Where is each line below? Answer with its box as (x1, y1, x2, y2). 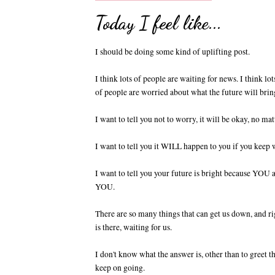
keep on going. (95, 262, 145, 274)
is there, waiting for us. (95, 222, 172, 233)
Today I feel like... (95, 11, 222, 34)
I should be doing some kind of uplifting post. (95, 46, 250, 58)
